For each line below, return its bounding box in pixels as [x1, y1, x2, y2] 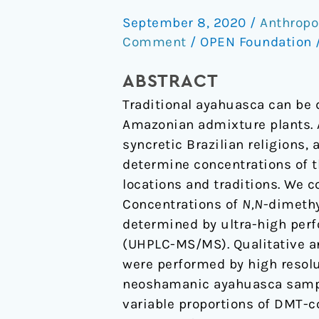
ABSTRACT [122, 72, 219, 90]
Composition [122, 3, 205, 19]
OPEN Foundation [200, 33, 315, 50]
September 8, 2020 [122, 14, 250, 31]
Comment [122, 33, 187, 50]
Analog [122, 83, 165, 99]
